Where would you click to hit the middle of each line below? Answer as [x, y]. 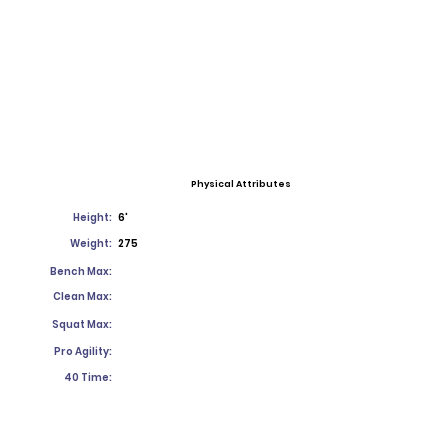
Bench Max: [81, 271]
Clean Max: [82, 296]
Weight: [91, 243]
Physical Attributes [241, 184]
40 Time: [88, 377]
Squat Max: [82, 324]
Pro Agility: [83, 351]
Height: [92, 217]
